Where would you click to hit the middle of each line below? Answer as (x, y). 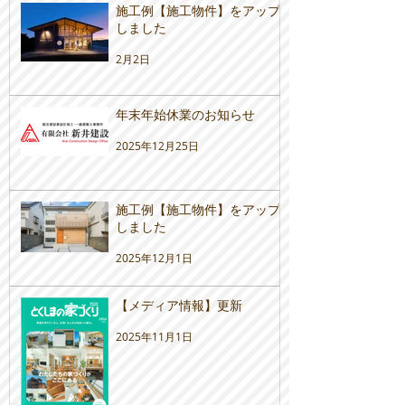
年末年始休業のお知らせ (185, 114)
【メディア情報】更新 (179, 305)
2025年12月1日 (154, 257)
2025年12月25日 (157, 145)
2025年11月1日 (154, 336)
